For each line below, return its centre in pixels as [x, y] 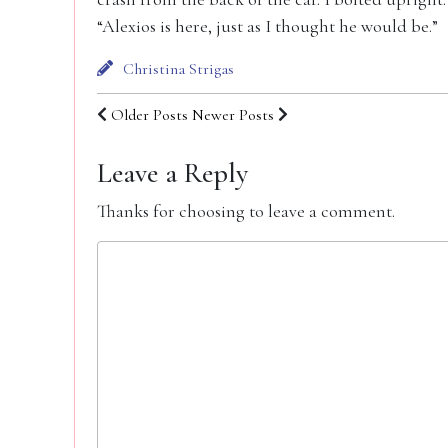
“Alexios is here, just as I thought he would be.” [267, 26]
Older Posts [149, 115]
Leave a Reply [172, 173]
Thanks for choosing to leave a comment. [246, 211]
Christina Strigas [178, 69]
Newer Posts [233, 115]
